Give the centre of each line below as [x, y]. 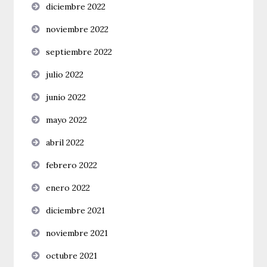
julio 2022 [65, 75]
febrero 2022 [72, 165]
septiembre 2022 [79, 52]
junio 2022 [66, 97]
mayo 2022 [67, 120]
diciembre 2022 [76, 7]
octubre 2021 [72, 256]
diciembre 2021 [76, 211]
